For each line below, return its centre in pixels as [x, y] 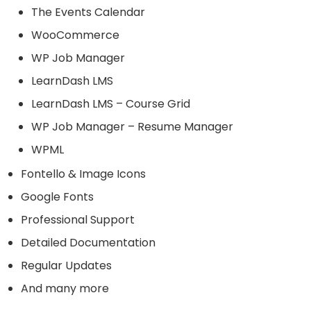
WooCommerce [75, 35]
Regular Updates [66, 266]
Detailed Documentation [88, 243]
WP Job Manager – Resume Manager [132, 127]
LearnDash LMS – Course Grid [111, 104]
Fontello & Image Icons [83, 174]
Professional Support [78, 220]
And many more [65, 288]
